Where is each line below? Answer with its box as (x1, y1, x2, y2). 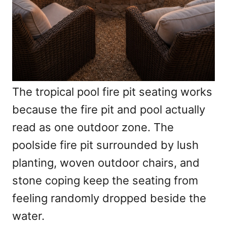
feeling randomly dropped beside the (12, 192, 206, 205)
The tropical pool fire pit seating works (12, 85, 212, 99)
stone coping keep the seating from (12, 174, 198, 187)
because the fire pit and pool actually (12, 103, 205, 117)
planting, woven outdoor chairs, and (12, 156, 200, 170)
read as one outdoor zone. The (12, 121, 174, 134)
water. (12, 209, 45, 223)
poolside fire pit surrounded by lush (12, 138, 199, 152)
